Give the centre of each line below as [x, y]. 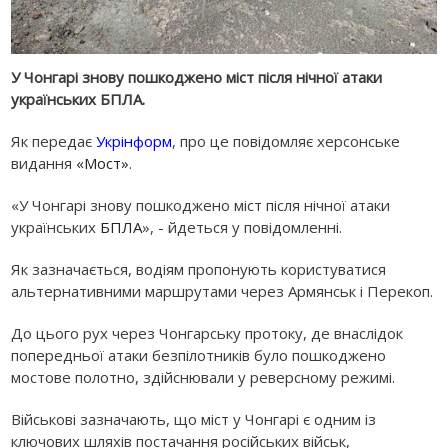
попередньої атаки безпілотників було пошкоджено [199, 354]
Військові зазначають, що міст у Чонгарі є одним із [194, 418]
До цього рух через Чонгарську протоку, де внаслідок [207, 332]
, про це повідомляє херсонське [286, 140]
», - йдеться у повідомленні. [242, 226]
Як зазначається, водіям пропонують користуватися [199, 268]
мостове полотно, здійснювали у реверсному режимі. [203, 376]
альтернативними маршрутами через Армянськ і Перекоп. [222, 290]
